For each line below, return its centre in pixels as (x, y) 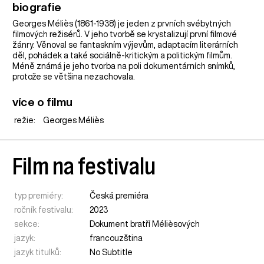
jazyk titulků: (38, 252)
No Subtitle (111, 252)
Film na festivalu (84, 166)
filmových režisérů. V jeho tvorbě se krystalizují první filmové (125, 34)
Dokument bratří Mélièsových (145, 224)
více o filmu (42, 101)
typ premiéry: (39, 195)
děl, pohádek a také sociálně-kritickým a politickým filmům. (123, 55)
